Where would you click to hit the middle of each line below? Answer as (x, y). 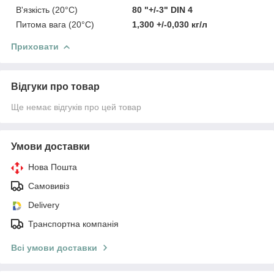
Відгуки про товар (55, 86)
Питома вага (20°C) (55, 24)
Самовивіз (49, 186)
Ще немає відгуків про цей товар (76, 107)
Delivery (44, 205)
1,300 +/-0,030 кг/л (170, 24)
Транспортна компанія (73, 224)
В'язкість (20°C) (47, 9)
